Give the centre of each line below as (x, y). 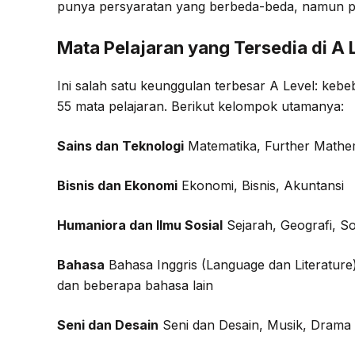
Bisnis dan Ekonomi (117, 185)
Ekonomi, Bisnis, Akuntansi (261, 185)
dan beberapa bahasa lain (135, 285)
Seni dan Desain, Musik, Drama (255, 325)
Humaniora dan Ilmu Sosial (140, 225)
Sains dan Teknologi (120, 146)
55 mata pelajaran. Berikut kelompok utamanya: (200, 106)
